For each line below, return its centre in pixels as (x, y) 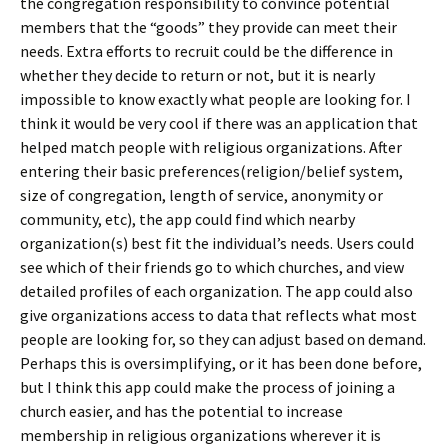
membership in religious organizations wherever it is (200, 435)
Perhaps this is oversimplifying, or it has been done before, (221, 363)
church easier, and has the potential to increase (181, 411)
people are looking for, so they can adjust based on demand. (223, 339)
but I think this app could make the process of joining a (207, 387)
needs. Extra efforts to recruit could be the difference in (206, 51)
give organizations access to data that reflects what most (218, 315)
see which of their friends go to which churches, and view (212, 267)
